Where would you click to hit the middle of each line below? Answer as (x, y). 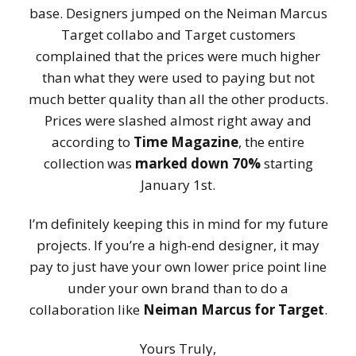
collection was (89, 164)
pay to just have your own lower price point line (178, 267)
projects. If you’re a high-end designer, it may (178, 246)
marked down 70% (197, 164)
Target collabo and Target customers (178, 35)
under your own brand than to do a (178, 288)
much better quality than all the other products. (178, 99)
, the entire (271, 142)
